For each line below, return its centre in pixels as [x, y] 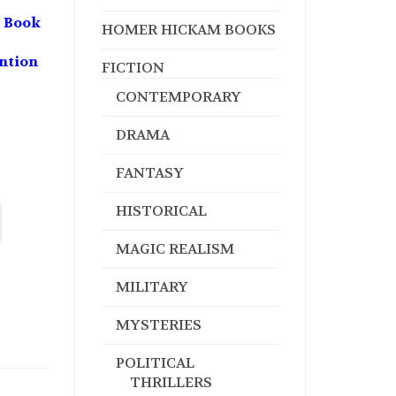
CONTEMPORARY [178, 97]
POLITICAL [155, 363]
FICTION [133, 68]
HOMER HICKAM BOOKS [188, 30]
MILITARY [152, 287]
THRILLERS [171, 382]
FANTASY [149, 173]
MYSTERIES [158, 325]
